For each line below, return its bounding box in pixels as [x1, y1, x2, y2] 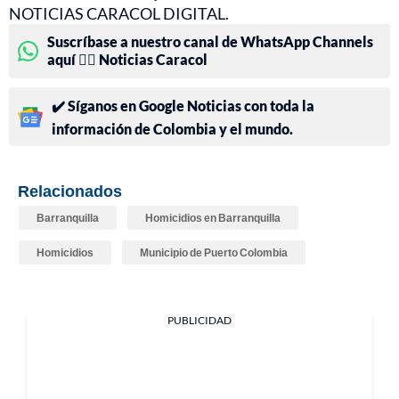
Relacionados [18, 181, 122, 201]
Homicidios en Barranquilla [145, 211, 281, 225]
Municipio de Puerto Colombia [140, 246, 288, 260]
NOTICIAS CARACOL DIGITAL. [9, 4, 229, 24]
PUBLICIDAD [167, 313, 232, 328]
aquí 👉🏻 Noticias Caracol [47, 51, 208, 69]
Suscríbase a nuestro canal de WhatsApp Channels [47, 33, 373, 51]
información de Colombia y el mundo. [52, 120, 293, 138]
